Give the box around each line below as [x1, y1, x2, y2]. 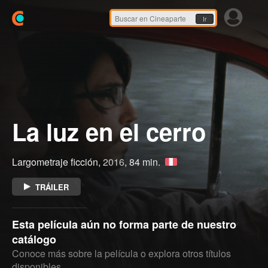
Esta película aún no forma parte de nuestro [12, 217, 236, 232]
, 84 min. [124, 155, 163, 169]
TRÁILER [35, 181, 69, 193]
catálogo [12, 232, 56, 247]
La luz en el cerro [12, 114, 206, 148]
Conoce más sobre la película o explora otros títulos [12, 246, 231, 260]
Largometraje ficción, [12, 155, 103, 169]
